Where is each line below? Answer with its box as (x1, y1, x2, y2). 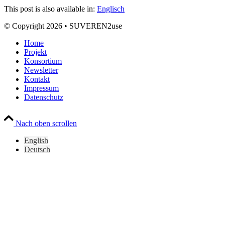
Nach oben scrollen (16, 119, 77, 128)
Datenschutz (24, 93, 63, 102)
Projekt (24, 48, 47, 57)
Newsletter (24, 66, 58, 75)
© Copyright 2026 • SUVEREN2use (4, 22, 122, 31)
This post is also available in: (4, 5, 97, 14)
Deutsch (24, 145, 50, 154)
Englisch (97, 5, 125, 14)
